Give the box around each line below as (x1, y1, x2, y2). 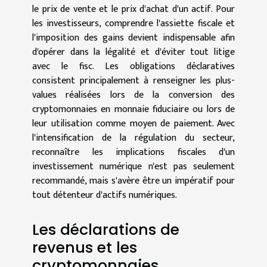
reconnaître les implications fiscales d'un (32, 144, 235, 160)
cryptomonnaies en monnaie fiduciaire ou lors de (32, 101, 235, 117)
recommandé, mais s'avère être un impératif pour (32, 172, 235, 189)
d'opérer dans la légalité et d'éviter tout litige (32, 44, 235, 60)
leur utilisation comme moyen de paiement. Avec (32, 115, 235, 132)
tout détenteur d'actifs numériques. (32, 187, 177, 203)
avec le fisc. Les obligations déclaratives (32, 58, 235, 74)
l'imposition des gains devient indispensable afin (32, 29, 235, 46)
